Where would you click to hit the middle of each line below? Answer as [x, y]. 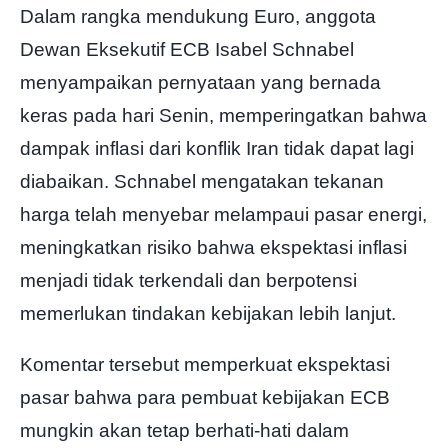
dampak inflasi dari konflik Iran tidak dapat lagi [217, 149]
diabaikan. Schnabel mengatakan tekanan [202, 182]
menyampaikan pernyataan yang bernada [200, 83]
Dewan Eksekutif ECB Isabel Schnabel [187, 50]
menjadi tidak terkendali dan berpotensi [188, 281]
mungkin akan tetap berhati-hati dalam [184, 431]
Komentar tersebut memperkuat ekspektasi [205, 365]
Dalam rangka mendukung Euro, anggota [198, 17]
